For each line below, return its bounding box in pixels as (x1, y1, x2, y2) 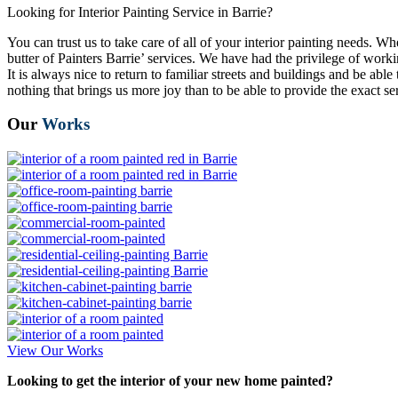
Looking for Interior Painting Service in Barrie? (7, 4, 273, 20)
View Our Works (7, 343, 103, 359)
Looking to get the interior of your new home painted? (7, 373, 333, 389)
